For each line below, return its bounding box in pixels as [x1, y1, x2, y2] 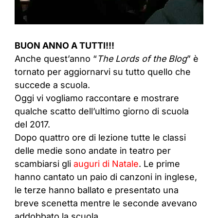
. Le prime [139, 158, 180, 169]
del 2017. [15, 119, 50, 129]
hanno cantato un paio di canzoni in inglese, [15, 171, 197, 182]
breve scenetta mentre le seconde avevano [15, 198, 197, 208]
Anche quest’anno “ [15, 53, 97, 64]
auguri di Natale [73, 158, 139, 169]
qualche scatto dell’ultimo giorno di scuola [15, 106, 189, 116]
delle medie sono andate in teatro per [15, 145, 171, 156]
